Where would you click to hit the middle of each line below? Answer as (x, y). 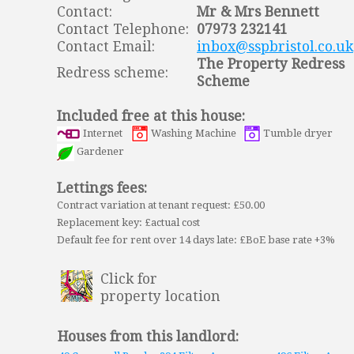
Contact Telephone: (127, 29)
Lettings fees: (102, 188)
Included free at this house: (151, 116)
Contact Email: (106, 46)
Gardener (103, 152)
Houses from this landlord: (148, 336)
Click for (129, 279)
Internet (105, 133)
